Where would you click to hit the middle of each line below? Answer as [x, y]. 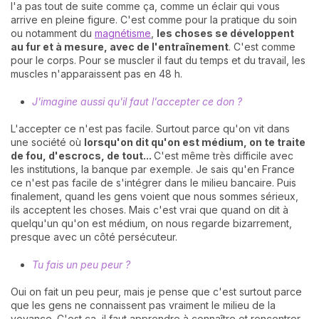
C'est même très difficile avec [224, 156]
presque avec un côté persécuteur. [94, 237]
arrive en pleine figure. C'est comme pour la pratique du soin [154, 20]
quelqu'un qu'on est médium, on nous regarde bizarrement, [151, 224]
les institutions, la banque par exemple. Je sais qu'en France [153, 169]
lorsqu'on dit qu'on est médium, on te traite [195, 142]
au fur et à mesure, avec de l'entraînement [120, 47]
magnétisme [123, 33]
